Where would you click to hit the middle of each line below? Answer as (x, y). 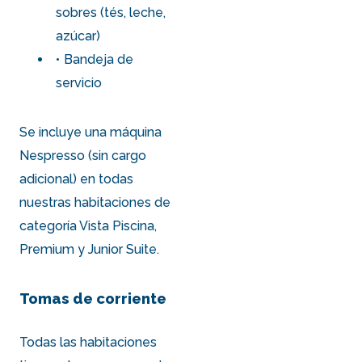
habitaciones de (123, 202)
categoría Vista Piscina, (88, 225)
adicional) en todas (77, 179)
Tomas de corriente (93, 298)
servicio (79, 82)
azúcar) (78, 36)
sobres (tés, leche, (111, 12)
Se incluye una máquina (91, 132)
